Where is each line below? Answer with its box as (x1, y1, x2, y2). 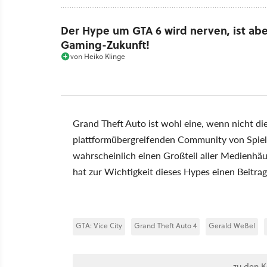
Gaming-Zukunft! (61, 36, 150, 52)
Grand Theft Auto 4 (134, 220, 197, 231)
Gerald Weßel (209, 220, 255, 231)
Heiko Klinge (84, 51, 125, 61)
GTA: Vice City (76, 220, 122, 231)
